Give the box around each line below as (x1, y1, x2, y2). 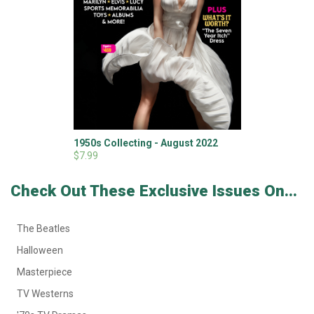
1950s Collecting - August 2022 (73, 137, 218, 149)
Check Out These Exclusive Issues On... (11, 181, 297, 200)
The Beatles (17, 222, 70, 234)
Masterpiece (17, 266, 72, 278)
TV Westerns (17, 287, 74, 299)
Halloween (17, 244, 63, 256)
